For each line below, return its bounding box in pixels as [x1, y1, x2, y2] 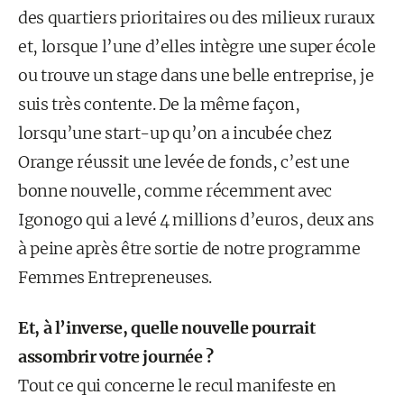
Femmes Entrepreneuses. [18, 267, 213, 288]
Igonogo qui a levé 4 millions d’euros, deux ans [18, 209, 375, 230]
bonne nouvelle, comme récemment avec [18, 180, 333, 201]
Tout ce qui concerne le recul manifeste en [18, 375, 336, 396]
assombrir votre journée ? [18, 346, 214, 367]
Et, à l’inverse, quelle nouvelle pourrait [18, 317, 316, 338]
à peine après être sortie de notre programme [18, 238, 361, 259]
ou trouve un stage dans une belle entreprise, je [18, 65, 374, 86]
